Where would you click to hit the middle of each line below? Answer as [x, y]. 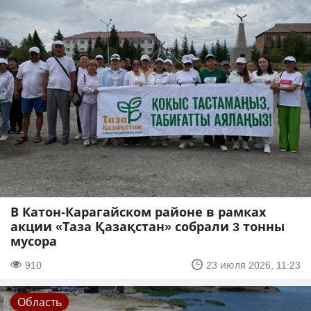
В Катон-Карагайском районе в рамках [138, 211]
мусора [34, 241]
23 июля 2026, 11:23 [253, 264]
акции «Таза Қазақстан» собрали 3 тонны [148, 226]
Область [40, 302]
